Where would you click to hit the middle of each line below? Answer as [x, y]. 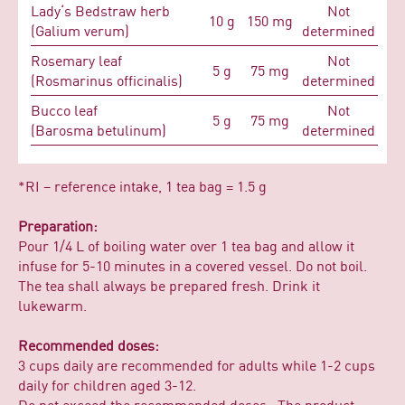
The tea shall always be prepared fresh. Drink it [169, 286]
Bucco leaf [64, 111]
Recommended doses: [89, 346]
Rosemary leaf [76, 61]
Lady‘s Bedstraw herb [100, 11]
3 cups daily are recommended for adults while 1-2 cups [197, 366]
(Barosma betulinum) [99, 131]
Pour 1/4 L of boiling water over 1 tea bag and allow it [186, 246]
